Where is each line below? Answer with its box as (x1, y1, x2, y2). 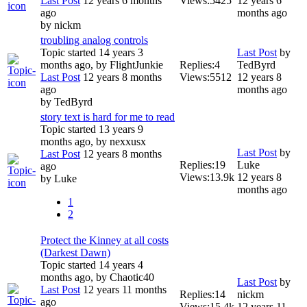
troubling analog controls (40, 34, 148, 47)
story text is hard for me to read (40, 111, 175, 123)
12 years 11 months (80, 284, 167, 296)
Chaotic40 (110, 271, 154, 284)
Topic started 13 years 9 (40, 123, 143, 136)
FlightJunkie (110, 59, 163, 71)
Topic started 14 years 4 (40, 259, 143, 271)
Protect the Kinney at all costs (40, 234, 169, 247)
